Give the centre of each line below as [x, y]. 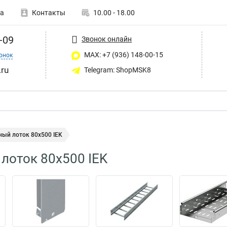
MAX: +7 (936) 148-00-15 [123, 55]
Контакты [49, 13]
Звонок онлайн [107, 39]
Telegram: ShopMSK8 [117, 70]
